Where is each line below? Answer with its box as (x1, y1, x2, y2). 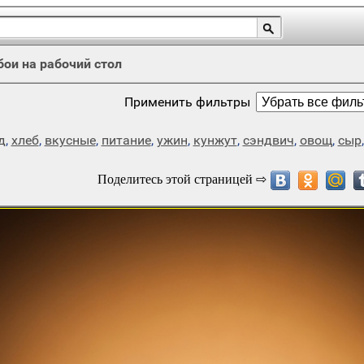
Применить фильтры (124, 94, 250, 110)
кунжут (193, 132, 237, 148)
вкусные (44, 132, 96, 148)
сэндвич (242, 132, 294, 148)
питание (101, 132, 151, 148)
